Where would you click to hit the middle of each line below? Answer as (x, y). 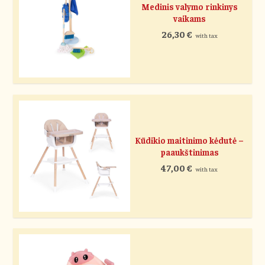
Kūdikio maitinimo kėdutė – (190, 140)
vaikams (189, 18)
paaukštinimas (189, 152)
